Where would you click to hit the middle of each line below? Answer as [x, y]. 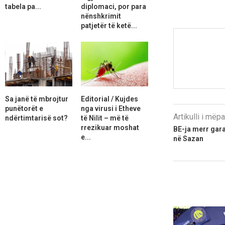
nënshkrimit [101, 16]
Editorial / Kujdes [109, 99]
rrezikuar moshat [110, 127]
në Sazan [188, 139]
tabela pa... [23, 6]
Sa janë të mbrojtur [37, 99]
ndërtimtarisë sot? [36, 118]
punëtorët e [24, 108]
